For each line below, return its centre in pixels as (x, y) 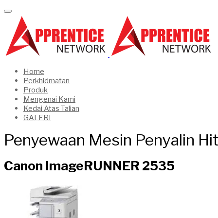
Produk (36, 90)
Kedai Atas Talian (51, 109)
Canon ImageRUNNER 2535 (89, 166)
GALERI (37, 118)
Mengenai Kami (49, 99)
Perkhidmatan (46, 81)
